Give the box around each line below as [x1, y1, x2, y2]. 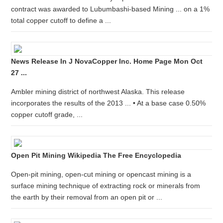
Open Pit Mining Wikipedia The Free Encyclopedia [11, 151, 182, 159]
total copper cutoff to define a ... [11, 16, 111, 24]
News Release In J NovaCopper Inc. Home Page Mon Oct [11, 57, 203, 65]
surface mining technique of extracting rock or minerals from [11, 182, 201, 190]
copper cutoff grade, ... [11, 111, 83, 118]
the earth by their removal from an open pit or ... [11, 193, 163, 201]
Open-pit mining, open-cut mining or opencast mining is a [11, 170, 192, 178]
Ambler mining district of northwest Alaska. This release [11, 88, 185, 96]
